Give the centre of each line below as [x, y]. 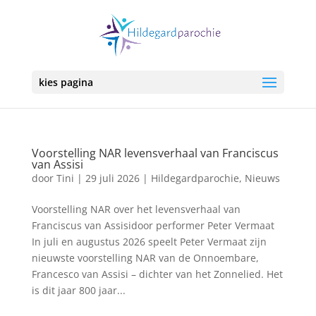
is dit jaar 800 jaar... [78, 290]
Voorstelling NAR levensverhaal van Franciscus [155, 153]
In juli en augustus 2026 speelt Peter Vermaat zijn [149, 242]
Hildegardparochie [195, 178]
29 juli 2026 [112, 178]
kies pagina [66, 82]
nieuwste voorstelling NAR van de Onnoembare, [145, 258]
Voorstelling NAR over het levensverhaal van [136, 209]
